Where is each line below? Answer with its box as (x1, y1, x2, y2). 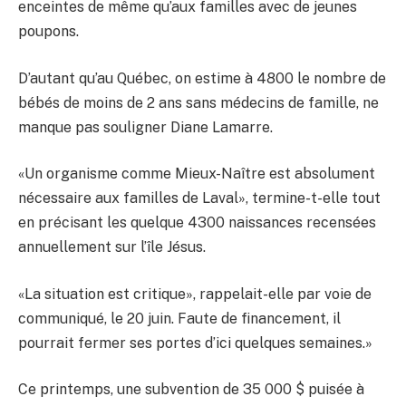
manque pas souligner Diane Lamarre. (18, 118, 273, 136)
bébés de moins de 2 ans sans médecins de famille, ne (18, 93, 379, 111)
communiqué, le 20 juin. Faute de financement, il (18, 309, 341, 327)
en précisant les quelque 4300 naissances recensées (18, 214, 376, 232)
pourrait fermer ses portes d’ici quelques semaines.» (18, 333, 372, 352)
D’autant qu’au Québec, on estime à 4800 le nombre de (18, 69, 386, 87)
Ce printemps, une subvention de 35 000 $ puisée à (18, 381, 364, 399)
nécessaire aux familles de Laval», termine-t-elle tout (18, 189, 381, 208)
